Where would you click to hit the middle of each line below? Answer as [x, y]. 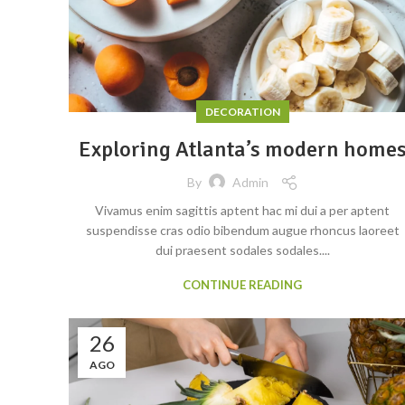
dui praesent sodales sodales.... [242, 250]
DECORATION [242, 111]
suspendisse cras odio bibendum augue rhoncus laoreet [242, 230]
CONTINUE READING [242, 284]
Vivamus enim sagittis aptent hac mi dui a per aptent [242, 210]
